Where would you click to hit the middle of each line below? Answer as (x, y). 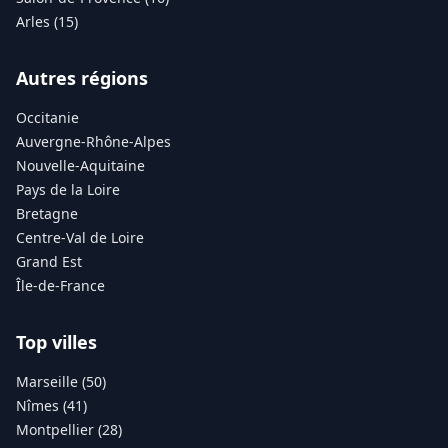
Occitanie (47, 117)
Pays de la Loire (68, 189)
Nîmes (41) (51, 405)
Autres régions (82, 77)
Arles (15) (47, 21)
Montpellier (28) (69, 429)
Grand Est (49, 261)
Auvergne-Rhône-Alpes (93, 141)
